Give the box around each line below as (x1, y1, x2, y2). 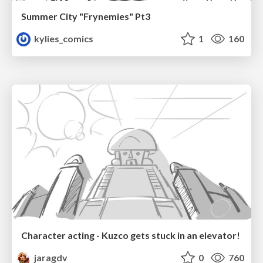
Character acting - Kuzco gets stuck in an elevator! (21, 229, 240, 241)
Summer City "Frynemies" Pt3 (21, 11, 150, 22)
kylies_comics (32, 33, 94, 45)
